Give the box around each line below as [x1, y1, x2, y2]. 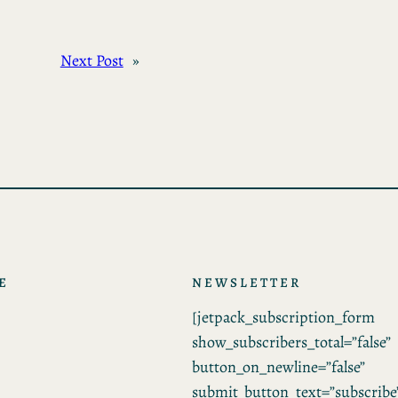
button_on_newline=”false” [192, 356, 365, 378]
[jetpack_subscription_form [192, 306, 375, 329]
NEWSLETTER [192, 274, 302, 292]
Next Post [60, 50, 123, 72]
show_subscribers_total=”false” [192, 331, 391, 354]
